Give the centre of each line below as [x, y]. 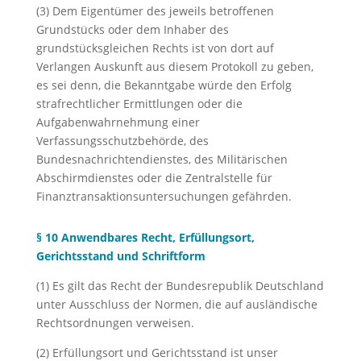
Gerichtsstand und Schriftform [120, 256]
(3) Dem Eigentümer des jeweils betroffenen [155, 11]
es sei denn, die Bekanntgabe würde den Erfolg [164, 85]
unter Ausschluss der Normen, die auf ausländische [176, 304]
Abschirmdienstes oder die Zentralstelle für [154, 178]
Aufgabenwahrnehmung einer [118, 122]
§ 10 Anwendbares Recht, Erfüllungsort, [145, 237]
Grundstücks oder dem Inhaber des [132, 29]
